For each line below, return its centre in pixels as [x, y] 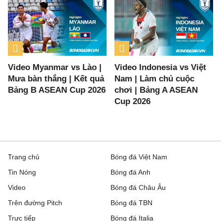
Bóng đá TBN [131, 203]
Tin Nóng [22, 172]
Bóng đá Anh [130, 172]
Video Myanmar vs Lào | [55, 68]
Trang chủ [24, 157]
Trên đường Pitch [35, 203]
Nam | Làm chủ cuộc [155, 79]
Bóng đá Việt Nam [139, 157]
